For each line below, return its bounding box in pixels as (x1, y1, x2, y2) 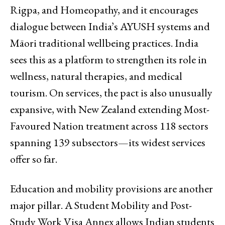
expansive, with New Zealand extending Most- (10, 101, 209, 117)
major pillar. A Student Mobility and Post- (10, 197, 192, 212)
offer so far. (10, 151, 57, 166)
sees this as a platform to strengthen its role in (10, 52, 207, 67)
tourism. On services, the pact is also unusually (10, 85, 212, 100)
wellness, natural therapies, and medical (10, 68, 182, 83)
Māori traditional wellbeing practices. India (10, 35, 198, 50)
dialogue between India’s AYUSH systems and (10, 19, 210, 34)
